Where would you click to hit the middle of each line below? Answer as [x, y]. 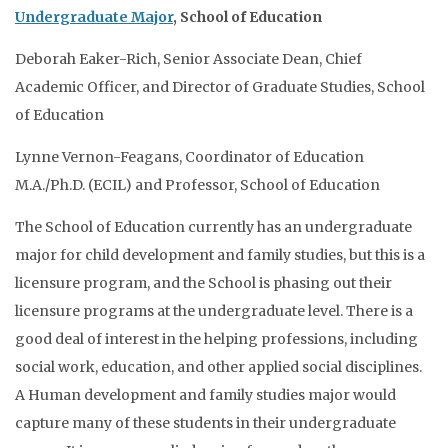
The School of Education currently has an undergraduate [213, 227]
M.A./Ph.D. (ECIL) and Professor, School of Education [197, 185]
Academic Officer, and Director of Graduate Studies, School [220, 87]
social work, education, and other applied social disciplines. [218, 367]
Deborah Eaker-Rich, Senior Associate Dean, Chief [188, 59]
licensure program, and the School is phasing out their [203, 283]
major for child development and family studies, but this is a [220, 255]
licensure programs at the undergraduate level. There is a [214, 311]
